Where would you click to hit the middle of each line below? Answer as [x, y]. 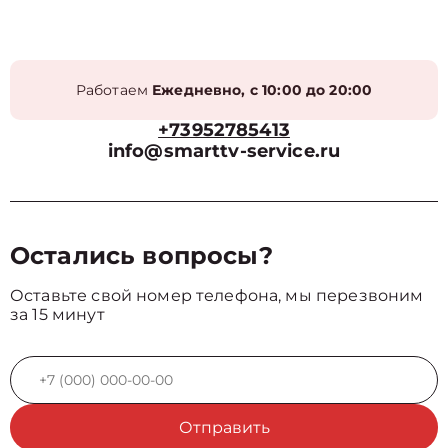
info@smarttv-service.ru [224, 151]
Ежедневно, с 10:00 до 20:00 [262, 90]
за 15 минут [57, 314]
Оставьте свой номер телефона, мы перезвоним [217, 295]
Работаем [114, 90]
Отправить [224, 427]
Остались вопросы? [142, 255]
